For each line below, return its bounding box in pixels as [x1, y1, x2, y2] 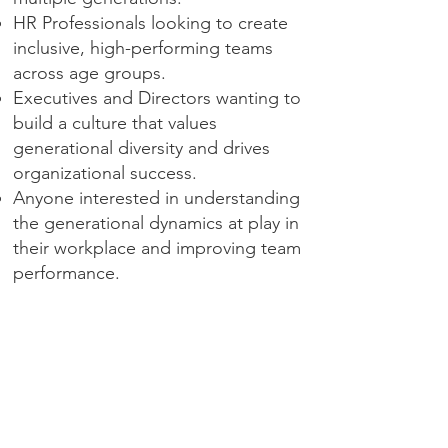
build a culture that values [13, 112, 217, 134]
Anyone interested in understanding [13, 187, 300, 209]
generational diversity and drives [13, 137, 270, 159]
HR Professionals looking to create [13, 12, 288, 34]
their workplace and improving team [13, 237, 301, 259]
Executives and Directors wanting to [13, 87, 301, 109]
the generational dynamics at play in [13, 212, 299, 234]
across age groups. [13, 62, 166, 84]
